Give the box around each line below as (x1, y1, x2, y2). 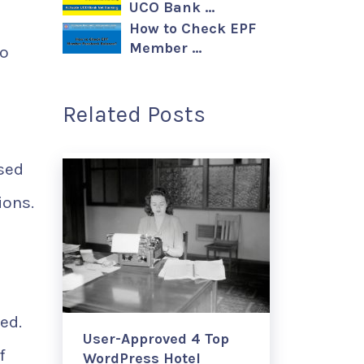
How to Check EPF (129, 19, 256, 37)
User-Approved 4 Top (83, 330, 229, 348)
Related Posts (63, 101, 206, 128)
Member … (129, 39, 201, 57)
